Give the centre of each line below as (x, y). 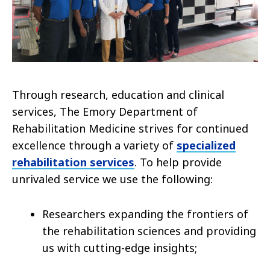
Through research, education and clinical (118, 94)
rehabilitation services (73, 162)
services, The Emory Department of (105, 111)
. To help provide (178, 162)
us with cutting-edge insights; (120, 247)
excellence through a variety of (94, 145)
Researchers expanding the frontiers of (145, 214)
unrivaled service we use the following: (114, 179)
